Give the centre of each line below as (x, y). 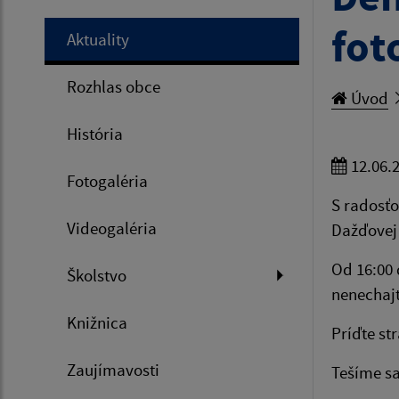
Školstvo (97, 276)
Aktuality (98, 40)
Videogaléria (112, 228)
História (95, 134)
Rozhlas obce (114, 87)
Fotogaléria (107, 181)
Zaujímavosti (113, 370)
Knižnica (97, 323)
